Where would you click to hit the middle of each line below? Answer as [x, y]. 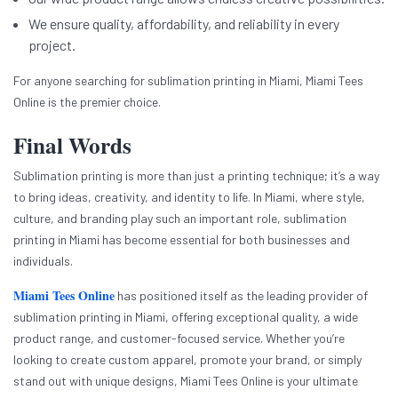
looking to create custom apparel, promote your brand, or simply [187, 360]
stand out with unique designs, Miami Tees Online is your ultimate [186, 381]
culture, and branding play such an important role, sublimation [180, 219]
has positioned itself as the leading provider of [243, 296]
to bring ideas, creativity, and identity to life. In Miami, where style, [189, 197]
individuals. [43, 261]
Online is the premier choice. [87, 102]
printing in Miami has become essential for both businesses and [182, 240]
